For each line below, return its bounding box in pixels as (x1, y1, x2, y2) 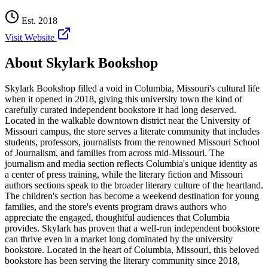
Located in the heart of (44, 244, 134, 255)
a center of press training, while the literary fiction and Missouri (5, 169, 243, 179)
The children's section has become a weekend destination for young (5, 190, 259, 201)
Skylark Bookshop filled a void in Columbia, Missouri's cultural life (5, 83, 260, 93)
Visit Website (5, 32, 57, 42)
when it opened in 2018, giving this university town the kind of (5, 93, 242, 104)
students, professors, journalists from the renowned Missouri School (5, 136, 260, 147)
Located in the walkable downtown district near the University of (5, 115, 250, 126)
